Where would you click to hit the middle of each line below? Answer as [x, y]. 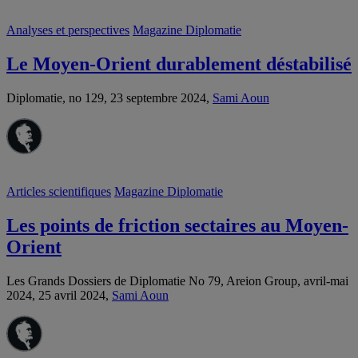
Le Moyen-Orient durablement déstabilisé [179, 64]
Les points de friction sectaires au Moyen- [177, 226]
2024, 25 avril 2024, [59, 296]
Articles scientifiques [59, 192]
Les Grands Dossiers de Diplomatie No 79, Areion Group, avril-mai [177, 281]
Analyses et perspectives [68, 30]
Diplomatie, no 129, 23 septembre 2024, [109, 98]
